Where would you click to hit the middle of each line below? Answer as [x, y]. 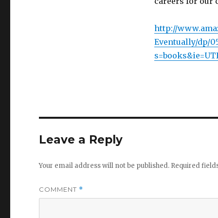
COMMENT [59, 190]
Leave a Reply [81, 140]
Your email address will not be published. [104, 166]
